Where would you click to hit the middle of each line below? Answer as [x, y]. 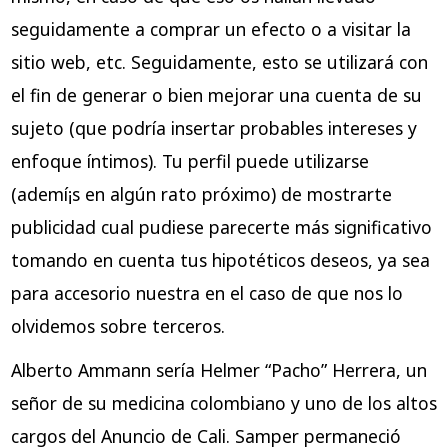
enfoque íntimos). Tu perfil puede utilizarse [189, 161]
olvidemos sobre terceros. [117, 326]
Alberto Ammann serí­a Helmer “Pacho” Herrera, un [218, 370]
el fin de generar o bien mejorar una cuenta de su [216, 95]
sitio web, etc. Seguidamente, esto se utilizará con [219, 62]
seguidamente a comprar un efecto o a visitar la [210, 29]
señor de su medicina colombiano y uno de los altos [223, 403]
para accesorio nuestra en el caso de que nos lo [206, 293]
